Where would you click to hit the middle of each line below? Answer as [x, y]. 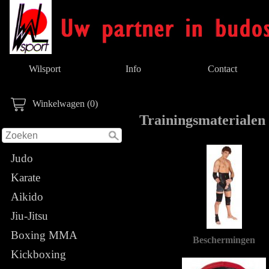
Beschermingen [224, 240]
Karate [26, 177]
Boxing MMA [44, 235]
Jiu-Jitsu [29, 216]
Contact [222, 69]
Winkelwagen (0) [65, 103]
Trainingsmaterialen [202, 120]
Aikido [27, 197]
